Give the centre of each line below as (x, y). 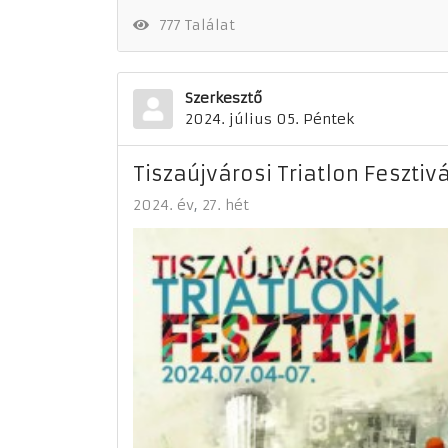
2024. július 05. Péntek (269, 118)
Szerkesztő (223, 97)
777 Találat (193, 24)
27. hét (225, 204)
